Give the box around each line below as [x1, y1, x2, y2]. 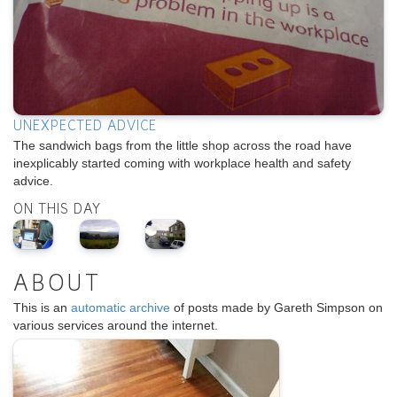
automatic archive [71, 300, 170, 315]
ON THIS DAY [13, 203, 101, 217]
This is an [13, 300, 71, 315]
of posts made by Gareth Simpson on [170, 300, 383, 315]
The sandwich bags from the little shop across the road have [13, 137, 352, 152]
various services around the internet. [13, 317, 218, 332]
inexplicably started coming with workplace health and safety [13, 155, 351, 170]
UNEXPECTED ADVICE [13, 120, 157, 134]
